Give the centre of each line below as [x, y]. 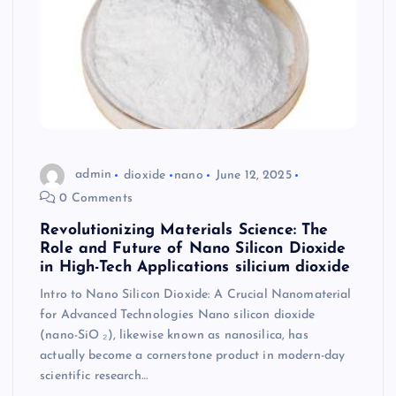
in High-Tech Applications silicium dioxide [195, 268]
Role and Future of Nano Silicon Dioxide [193, 249]
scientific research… [94, 377]
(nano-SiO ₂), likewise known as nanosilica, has [174, 336]
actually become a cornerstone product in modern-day [193, 356]
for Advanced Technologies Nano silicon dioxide [178, 316]
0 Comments [94, 199]
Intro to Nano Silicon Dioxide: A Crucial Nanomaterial [196, 295]
